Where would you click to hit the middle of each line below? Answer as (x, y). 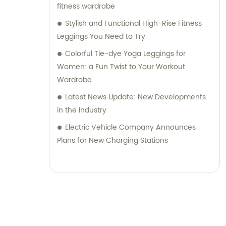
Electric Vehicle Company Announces (130, 127)
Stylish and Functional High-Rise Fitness (133, 23)
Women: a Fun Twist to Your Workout (121, 67)
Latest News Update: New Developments (135, 97)
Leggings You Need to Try (101, 37)
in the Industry (82, 110)
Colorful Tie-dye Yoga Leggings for (125, 54)
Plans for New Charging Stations (112, 140)
